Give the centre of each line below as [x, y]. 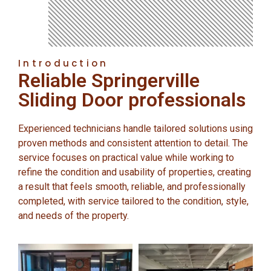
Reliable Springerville [109, 80]
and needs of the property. [73, 215]
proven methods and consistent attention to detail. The [133, 143]
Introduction [64, 63]
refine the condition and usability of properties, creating [135, 172]
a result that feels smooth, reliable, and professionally [132, 186]
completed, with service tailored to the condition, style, [133, 201]
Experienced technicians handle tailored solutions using [135, 128]
